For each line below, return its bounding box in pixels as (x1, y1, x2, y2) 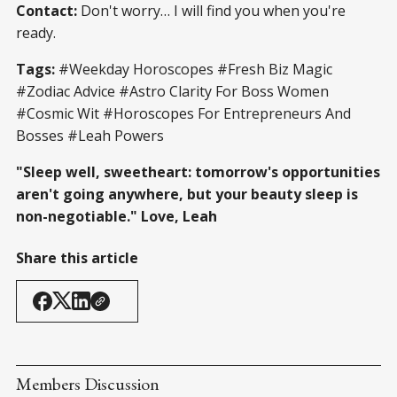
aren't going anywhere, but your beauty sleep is (16, 183, 358, 204)
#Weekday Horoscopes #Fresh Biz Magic (55, 58, 332, 79)
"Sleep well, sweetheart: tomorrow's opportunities (16, 161, 380, 182)
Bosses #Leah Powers (16, 125, 164, 145)
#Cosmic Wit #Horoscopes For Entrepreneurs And (16, 103, 351, 123)
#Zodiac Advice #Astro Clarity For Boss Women (16, 81, 329, 101)
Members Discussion (16, 371, 160, 395)
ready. (16, 22, 56, 43)
